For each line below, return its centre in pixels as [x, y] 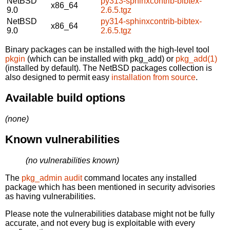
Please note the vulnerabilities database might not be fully [110, 214]
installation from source [154, 77]
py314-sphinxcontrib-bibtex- [151, 21]
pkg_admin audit [52, 178]
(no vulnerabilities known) [72, 160]
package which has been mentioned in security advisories [110, 187]
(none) [17, 119]
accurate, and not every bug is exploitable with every [100, 223]
